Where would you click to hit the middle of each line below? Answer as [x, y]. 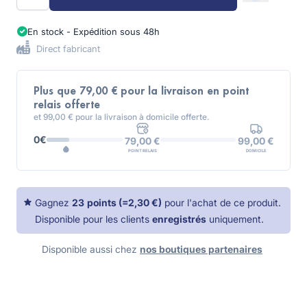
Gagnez [52, 202]
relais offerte [67, 105]
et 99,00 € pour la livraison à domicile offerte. [121, 117]
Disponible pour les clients [93, 219]
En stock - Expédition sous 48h [94, 32]
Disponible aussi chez [89, 249]
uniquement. [237, 219]
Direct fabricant [67, 49]
